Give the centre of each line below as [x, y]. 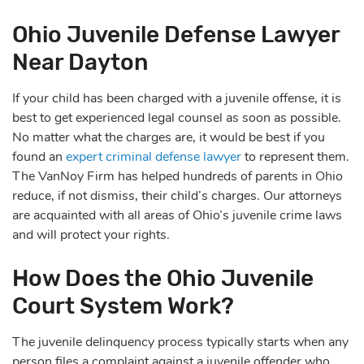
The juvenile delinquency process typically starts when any [180, 342]
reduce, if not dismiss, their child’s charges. [138, 195]
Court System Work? [123, 305]
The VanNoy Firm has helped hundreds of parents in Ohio [178, 176]
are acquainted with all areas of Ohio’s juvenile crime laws [177, 215]
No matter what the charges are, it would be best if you [169, 137]
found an [39, 156]
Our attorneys [303, 195]
